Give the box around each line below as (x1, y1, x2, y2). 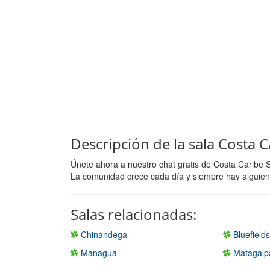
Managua (78, 246, 117, 259)
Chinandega (78, 228, 127, 240)
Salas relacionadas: (71, 204, 196, 224)
